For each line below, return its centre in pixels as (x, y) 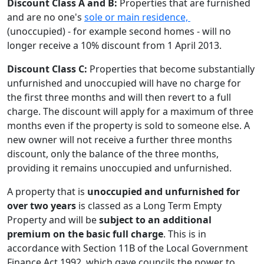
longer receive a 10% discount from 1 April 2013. (114, 45)
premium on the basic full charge (85, 234)
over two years (42, 206)
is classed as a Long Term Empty (149, 206)
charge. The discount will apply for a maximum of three (130, 111)
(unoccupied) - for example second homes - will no (119, 31)
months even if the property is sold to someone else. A (128, 126)
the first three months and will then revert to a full (119, 97)
